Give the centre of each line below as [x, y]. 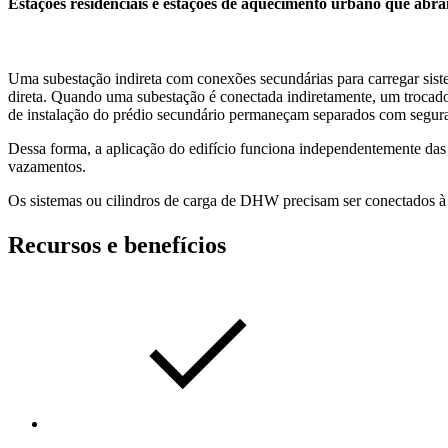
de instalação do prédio [82, 115]
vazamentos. [47, 167]
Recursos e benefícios [117, 244]
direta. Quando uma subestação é [114, 97]
